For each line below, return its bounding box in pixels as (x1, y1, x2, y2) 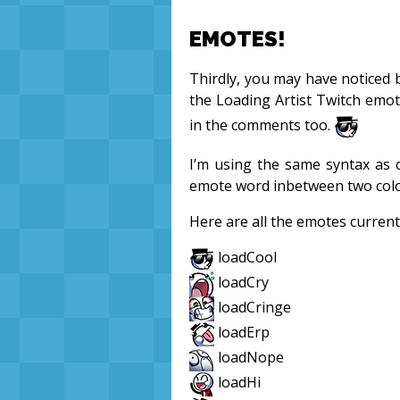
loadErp (214, 322, 270, 343)
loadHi (214, 372, 261, 393)
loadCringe (214, 297, 291, 318)
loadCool (214, 247, 277, 268)
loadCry (214, 272, 269, 293)
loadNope (214, 347, 284, 368)
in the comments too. (189, 115, 334, 136)
